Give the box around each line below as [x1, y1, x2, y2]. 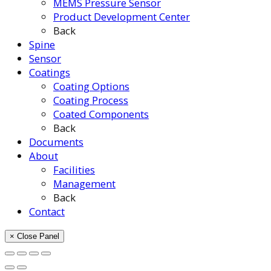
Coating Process [53, 93, 128, 107]
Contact [29, 204, 65, 218]
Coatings [29, 65, 70, 79]
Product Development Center [53, 9, 190, 24]
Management [53, 176, 116, 191]
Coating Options [53, 79, 129, 93]
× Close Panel [10, 232, 59, 241]
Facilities [53, 162, 95, 177]
